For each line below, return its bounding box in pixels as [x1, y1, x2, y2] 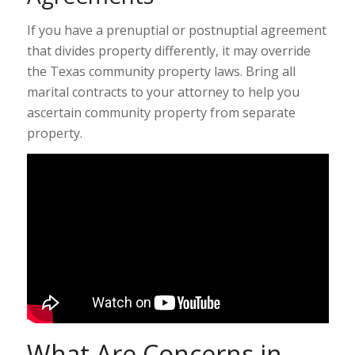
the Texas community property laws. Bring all [26, 62, 296, 80]
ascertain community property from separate [26, 103, 296, 121]
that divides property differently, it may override [26, 41, 311, 59]
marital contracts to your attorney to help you [26, 82, 300, 101]
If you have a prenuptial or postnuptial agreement [26, 21, 326, 39]
